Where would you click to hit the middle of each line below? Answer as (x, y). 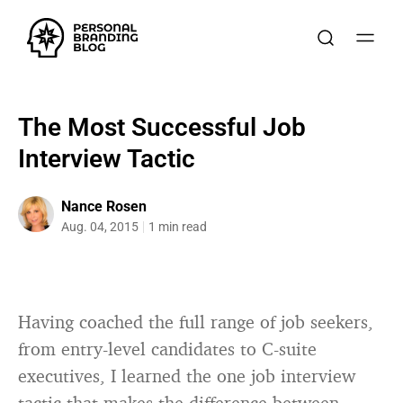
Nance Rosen (104, 206)
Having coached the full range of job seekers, (196, 322)
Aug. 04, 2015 (100, 227)
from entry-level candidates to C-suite (167, 349)
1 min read (178, 227)
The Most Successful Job (162, 127)
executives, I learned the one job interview (187, 376)
